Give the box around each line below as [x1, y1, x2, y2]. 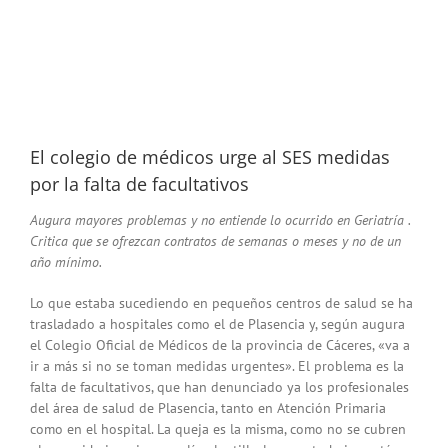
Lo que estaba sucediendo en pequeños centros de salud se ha [30, 294, 413, 313]
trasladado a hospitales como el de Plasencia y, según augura [30, 315, 405, 334]
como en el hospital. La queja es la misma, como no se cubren [30, 420, 406, 439]
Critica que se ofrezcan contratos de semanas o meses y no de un [30, 232, 401, 251]
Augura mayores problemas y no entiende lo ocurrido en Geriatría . [30, 211, 410, 230]
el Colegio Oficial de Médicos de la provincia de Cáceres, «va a [30, 336, 410, 355]
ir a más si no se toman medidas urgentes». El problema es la [30, 357, 404, 376]
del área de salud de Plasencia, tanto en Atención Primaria [30, 399, 386, 418]
